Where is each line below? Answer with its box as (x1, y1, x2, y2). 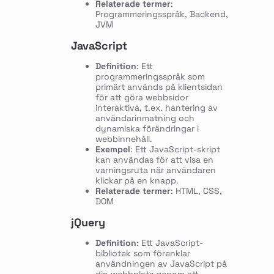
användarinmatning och (95, 113, 194, 124)
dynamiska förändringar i (95, 123, 199, 135)
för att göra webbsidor (95, 92, 188, 103)
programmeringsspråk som (95, 71, 205, 83)
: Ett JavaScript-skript (130, 144, 220, 155)
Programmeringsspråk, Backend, (95, 9, 228, 20)
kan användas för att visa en (95, 154, 213, 166)
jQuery (70, 215, 105, 230)
